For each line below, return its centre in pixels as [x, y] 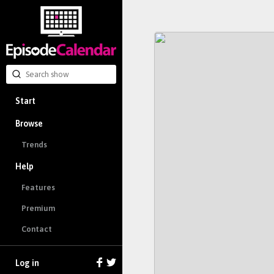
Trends [34, 145]
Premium [38, 209]
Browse [29, 123]
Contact [37, 229]
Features [38, 188]
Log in [27, 263]
